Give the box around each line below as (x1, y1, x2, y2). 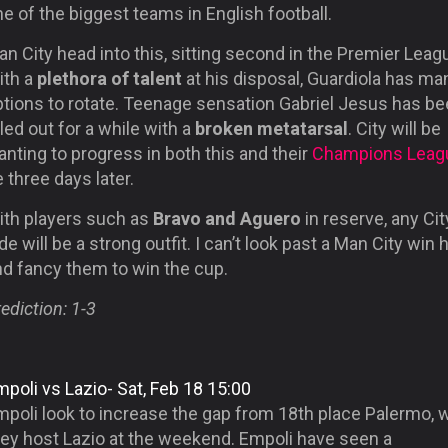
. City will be (348, 117, 441, 139)
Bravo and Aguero (153, 207, 301, 229)
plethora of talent (37, 67, 182, 89)
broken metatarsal (195, 117, 348, 139)
